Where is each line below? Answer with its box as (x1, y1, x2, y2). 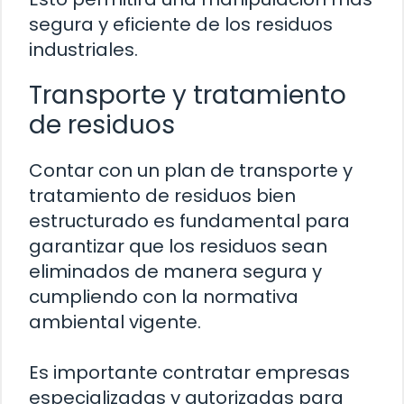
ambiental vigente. (29, 308, 201, 335)
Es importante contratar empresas (29, 359, 350, 385)
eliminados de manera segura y (29, 258, 322, 284)
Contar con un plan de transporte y (29, 157, 353, 183)
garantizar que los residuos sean (29, 233, 327, 259)
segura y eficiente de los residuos (29, 11, 333, 37)
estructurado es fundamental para (29, 207, 350, 234)
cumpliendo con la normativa (29, 283, 298, 309)
